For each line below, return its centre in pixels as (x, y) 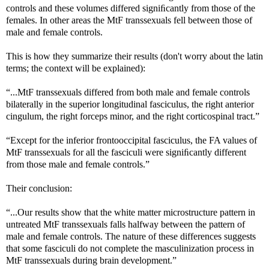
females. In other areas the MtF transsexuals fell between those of (129, 20)
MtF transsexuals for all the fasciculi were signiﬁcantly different (126, 152)
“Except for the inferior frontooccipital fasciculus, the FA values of (131, 140)
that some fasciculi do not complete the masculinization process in (130, 248)
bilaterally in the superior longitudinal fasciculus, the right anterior (130, 104)
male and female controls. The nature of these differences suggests (131, 236)
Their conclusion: (39, 188)
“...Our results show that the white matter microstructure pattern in (131, 212)
